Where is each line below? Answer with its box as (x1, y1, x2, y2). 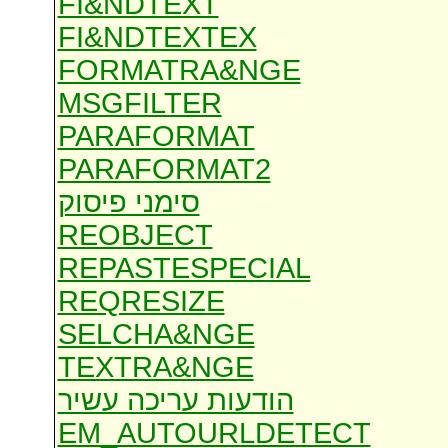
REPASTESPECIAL (57, 252, 311, 285)
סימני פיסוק (57, 186, 200, 219)
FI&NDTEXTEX (57, 21, 257, 54)
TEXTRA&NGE (57, 351, 254, 384)
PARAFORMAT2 (57, 153, 271, 186)
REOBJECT (57, 219, 213, 252)
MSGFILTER (57, 87, 222, 120)
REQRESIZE (57, 285, 225, 318)
